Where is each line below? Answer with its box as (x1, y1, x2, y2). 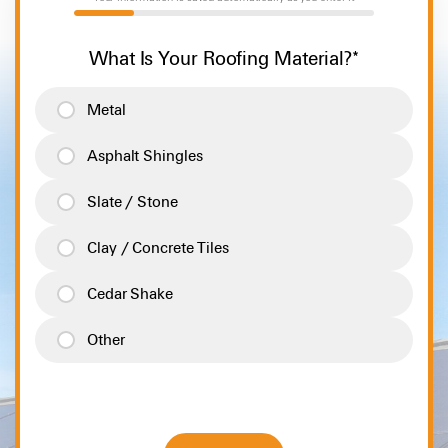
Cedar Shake (87, 284, 173, 303)
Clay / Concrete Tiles (87, 238, 229, 257)
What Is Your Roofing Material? (89, 47, 353, 71)
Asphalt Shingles (87, 146, 203, 165)
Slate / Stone (87, 192, 178, 211)
